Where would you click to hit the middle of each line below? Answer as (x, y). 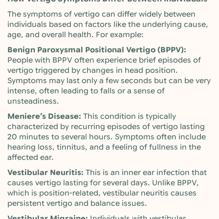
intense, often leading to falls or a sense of (86, 91)
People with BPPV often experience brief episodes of (104, 60)
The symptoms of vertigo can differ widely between (101, 14)
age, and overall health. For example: (76, 35)
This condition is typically (130, 116)
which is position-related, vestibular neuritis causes (102, 193)
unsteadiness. (33, 101)
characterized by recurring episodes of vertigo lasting (106, 127)
